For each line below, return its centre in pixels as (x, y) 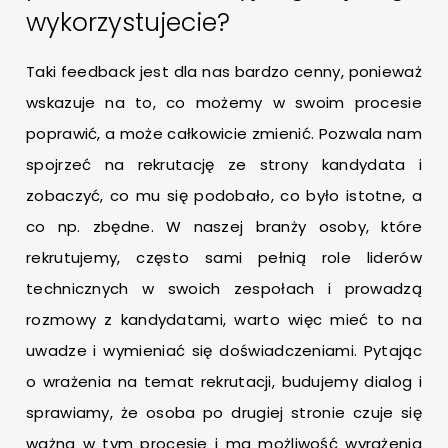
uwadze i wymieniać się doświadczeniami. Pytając (224, 351)
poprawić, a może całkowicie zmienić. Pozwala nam (224, 134)
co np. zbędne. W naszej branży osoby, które (224, 227)
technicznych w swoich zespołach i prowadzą (224, 289)
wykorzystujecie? (128, 23)
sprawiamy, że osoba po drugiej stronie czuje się (224, 413)
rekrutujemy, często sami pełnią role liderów (224, 258)
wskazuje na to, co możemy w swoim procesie (224, 103)
